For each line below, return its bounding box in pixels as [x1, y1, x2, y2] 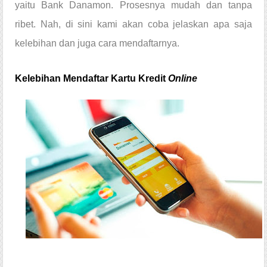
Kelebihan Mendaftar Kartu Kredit [15, 73, 168, 84]
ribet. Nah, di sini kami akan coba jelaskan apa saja [15, 19, 252, 30]
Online [168, 73, 197, 84]
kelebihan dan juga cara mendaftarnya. [15, 38, 179, 49]
